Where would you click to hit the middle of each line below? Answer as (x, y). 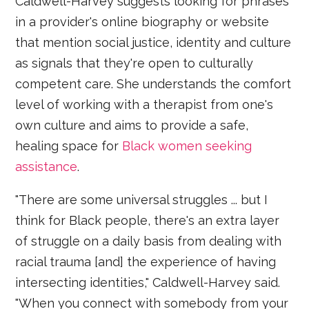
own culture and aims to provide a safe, (132, 125)
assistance (47, 166)
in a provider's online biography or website (142, 21)
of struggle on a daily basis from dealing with (149, 241)
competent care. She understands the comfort (153, 83)
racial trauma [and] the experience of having (146, 261)
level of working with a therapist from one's (144, 104)
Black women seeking (187, 146)
